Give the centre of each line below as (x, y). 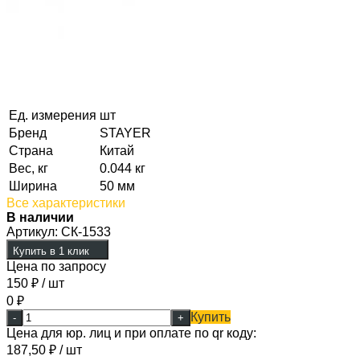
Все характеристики (66, 202)
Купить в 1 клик (51, 251)
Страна (31, 150)
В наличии (40, 217)
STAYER (125, 133)
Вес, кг (29, 168)
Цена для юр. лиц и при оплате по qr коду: (131, 333)
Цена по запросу (56, 266)
